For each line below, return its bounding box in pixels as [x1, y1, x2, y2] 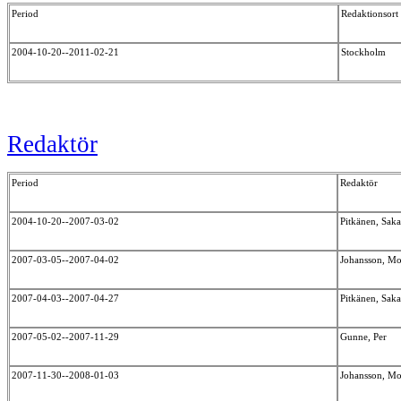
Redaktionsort [341, 8, 398, 20]
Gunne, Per [340, 330, 389, 342]
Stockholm [341, 47, 388, 58]
